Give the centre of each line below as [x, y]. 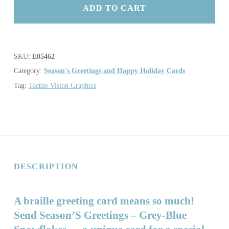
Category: [29, 71]
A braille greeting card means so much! [104, 201]
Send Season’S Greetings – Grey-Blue [100, 215]
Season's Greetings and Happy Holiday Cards [114, 71]
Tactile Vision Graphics [62, 85]
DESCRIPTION [46, 166]
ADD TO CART [114, 8]
